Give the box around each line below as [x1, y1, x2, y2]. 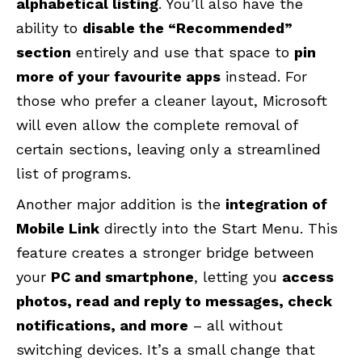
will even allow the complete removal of [16, 116, 297, 133]
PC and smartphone [51, 267, 194, 285]
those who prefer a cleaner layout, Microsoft [16, 91, 327, 109]
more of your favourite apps [16, 67, 221, 85]
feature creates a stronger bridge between [16, 243, 314, 261]
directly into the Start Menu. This [99, 219, 338, 237]
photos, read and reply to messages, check [16, 292, 332, 309]
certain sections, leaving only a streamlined [16, 140, 321, 158]
